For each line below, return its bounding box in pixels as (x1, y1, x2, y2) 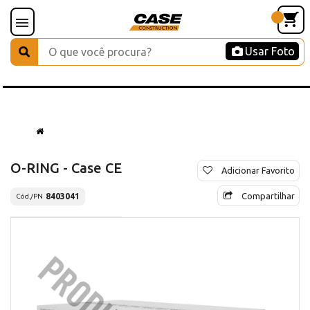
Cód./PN (16, 192, 43, 201)
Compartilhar (241, 190, 295, 201)
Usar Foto (245, 45, 295, 57)
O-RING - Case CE (10, 159, 122, 176)
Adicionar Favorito (221, 165, 295, 175)
